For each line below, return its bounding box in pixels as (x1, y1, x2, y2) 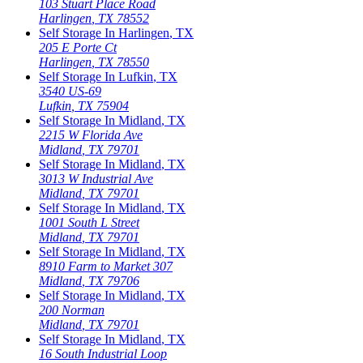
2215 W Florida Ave (39, 127, 143, 142)
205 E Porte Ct (39, 40, 117, 54)
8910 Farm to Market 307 (39, 258, 173, 273)
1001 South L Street (39, 215, 139, 229)
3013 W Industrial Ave (39, 171, 153, 186)
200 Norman (39, 302, 105, 317)
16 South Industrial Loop (39, 346, 167, 361)
